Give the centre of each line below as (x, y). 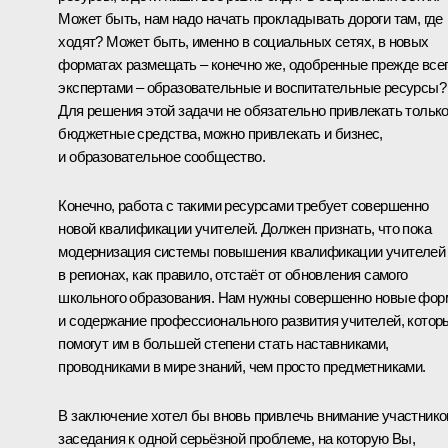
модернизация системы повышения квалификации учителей (252, 251)
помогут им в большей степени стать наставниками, (223, 343)
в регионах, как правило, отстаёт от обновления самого (233, 274)
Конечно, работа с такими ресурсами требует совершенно (243, 205)
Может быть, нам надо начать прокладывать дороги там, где (250, 18)
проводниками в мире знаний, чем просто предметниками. (242, 366)
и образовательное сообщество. (161, 156)
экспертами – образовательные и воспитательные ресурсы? (252, 87)
